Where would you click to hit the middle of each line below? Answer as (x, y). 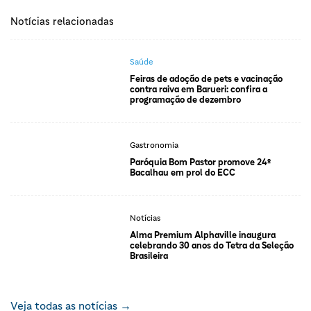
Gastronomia (154, 145)
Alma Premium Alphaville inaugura (202, 235)
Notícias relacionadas (62, 21)
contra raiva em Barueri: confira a (198, 89)
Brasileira (149, 255)
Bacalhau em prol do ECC (182, 172)
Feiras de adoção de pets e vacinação (206, 78)
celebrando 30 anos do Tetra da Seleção (211, 245)
